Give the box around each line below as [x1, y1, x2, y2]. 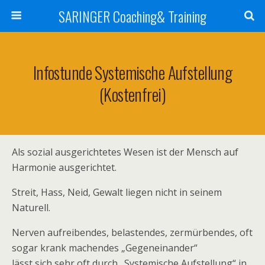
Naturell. [12, 201, 50, 214]
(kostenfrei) [99, 82, 166, 106]
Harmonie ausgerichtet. [12, 161, 117, 174]
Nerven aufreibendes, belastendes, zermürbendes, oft [12, 226, 253, 239]
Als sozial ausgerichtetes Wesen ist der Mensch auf [12, 146, 238, 159]
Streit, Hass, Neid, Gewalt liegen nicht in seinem [12, 186, 222, 199]
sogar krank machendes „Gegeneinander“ [12, 241, 198, 254]
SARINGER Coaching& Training [59, 5, 206, 27]
